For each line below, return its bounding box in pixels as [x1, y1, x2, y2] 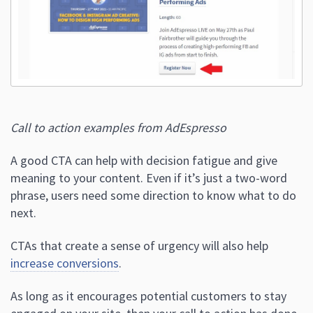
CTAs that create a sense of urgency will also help [10, 238, 268, 254]
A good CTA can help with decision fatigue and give [10, 152, 277, 169]
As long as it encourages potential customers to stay [10, 288, 286, 305]
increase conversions [10, 255, 119, 272]
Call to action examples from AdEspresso [10, 119, 226, 136]
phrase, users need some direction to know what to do [10, 187, 296, 204]
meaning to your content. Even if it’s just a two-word [10, 170, 287, 187]
